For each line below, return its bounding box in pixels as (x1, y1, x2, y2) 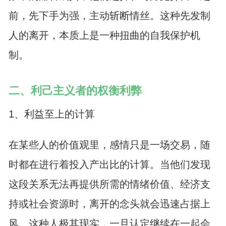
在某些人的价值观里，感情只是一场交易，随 (8, 139, 210, 151)
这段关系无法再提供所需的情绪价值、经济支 (8, 179, 210, 190)
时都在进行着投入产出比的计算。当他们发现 (8, 159, 210, 171)
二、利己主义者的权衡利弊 (8, 84, 142, 97)
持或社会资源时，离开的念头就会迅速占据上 (8, 198, 210, 210)
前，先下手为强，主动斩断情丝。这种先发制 (8, 10, 210, 22)
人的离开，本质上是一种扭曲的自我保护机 (8, 30, 200, 41)
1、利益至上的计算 (8, 108, 95, 120)
